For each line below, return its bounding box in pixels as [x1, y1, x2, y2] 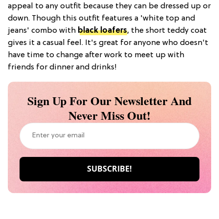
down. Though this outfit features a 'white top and [8, 14, 195, 23]
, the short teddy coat [127, 26, 207, 35]
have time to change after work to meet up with [8, 50, 184, 60]
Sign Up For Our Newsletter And [27, 91, 192, 109]
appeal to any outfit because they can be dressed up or [8, 1, 211, 11]
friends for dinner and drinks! [8, 63, 117, 72]
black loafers [78, 26, 127, 35]
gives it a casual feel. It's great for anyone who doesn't [8, 38, 208, 47]
